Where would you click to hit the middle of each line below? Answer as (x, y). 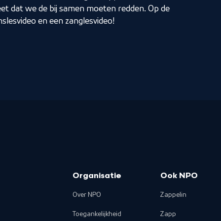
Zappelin (173, 195)
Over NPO (87, 195)
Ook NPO (179, 176)
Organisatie (97, 176)
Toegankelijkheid (97, 214)
